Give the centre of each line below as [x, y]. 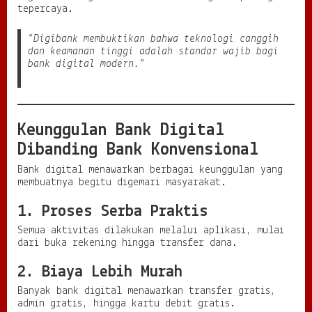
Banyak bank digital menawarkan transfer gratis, [147, 291]
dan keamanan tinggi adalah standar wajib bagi [153, 51]
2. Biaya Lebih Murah [100, 272]
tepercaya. [45, 9]
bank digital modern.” [86, 64]
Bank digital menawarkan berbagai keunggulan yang [150, 170]
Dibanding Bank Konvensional [138, 150]
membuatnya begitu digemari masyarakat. [122, 182]
